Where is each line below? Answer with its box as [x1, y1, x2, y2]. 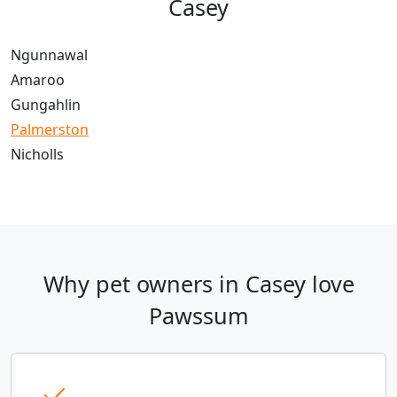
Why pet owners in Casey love [43, 269, 354, 300]
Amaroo [11, 70, 65, 90]
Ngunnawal [11, 45, 88, 66]
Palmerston [11, 120, 89, 140]
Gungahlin [11, 95, 81, 115]
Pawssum [148, 300, 249, 331]
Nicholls [11, 144, 64, 165]
